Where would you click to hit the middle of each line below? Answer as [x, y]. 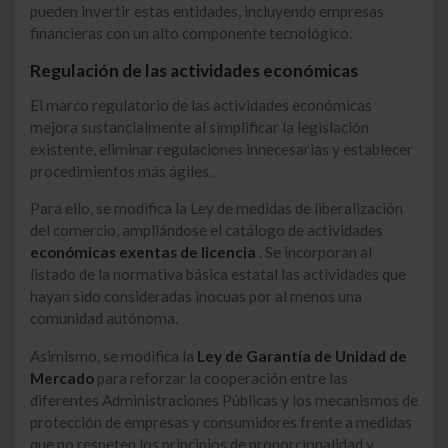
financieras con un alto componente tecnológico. [191, 32]
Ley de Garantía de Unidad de [302, 355]
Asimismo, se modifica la [113, 355]
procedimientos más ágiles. [121, 171]
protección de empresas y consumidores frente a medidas [221, 421]
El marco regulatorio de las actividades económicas [201, 105]
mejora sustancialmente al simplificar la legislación [199, 127]
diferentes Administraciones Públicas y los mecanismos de [224, 399]
